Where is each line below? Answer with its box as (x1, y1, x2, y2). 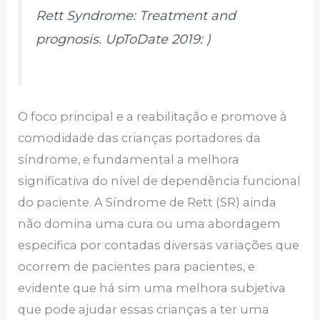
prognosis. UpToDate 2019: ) (36, 31, 211, 48)
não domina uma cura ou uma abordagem (18, 216, 281, 231)
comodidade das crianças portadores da (18, 131, 261, 146)
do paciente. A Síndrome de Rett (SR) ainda (18, 195, 277, 210)
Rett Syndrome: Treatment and (36, 8, 236, 24)
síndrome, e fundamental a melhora (18, 152, 240, 167)
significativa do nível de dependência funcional (18, 174, 301, 189)
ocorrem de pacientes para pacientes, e (18, 259, 256, 274)
